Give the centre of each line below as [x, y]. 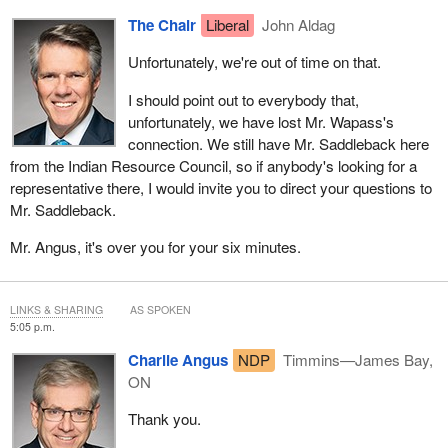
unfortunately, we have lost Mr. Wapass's [260, 121]
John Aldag [297, 25]
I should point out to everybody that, [243, 99]
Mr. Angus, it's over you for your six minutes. [155, 246]
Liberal [227, 25]
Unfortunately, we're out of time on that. [254, 62]
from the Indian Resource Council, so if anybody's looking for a [213, 165]
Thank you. [164, 419]
